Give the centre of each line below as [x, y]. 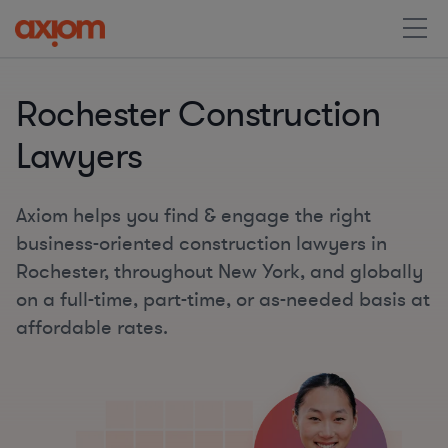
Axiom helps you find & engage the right [193, 215]
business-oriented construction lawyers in [201, 243]
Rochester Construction [198, 115]
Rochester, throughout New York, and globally [219, 271]
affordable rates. [92, 327]
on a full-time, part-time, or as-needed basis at [223, 299]
